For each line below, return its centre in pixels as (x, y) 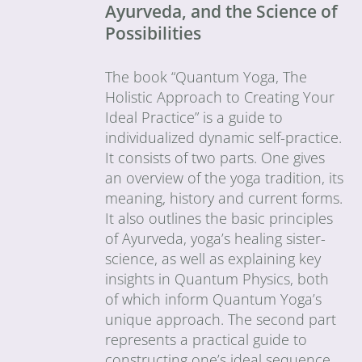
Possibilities (154, 33)
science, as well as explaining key (213, 258)
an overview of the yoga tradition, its (225, 177)
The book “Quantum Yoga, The (206, 76)
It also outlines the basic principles (219, 218)
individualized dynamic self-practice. (224, 137)
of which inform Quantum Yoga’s (214, 299)
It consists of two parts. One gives (215, 157)
